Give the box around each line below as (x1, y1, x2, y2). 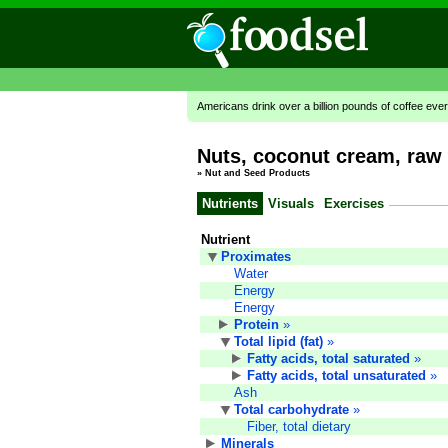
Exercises (324, 195, 384, 211)
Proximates (221, 248, 291, 264)
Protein (234, 316, 279, 332)
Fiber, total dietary (247, 418, 351, 434)
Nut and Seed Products (205, 168, 310, 179)
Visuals (268, 195, 314, 211)
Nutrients (202, 195, 258, 211)
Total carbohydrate (234, 401, 349, 417)
